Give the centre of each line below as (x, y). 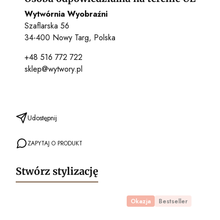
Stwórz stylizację (57, 171)
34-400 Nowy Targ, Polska (70, 38)
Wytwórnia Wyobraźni (66, 14)
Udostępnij (42, 118)
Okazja (141, 202)
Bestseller (173, 202)
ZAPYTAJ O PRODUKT (55, 144)
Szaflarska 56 (47, 26)
